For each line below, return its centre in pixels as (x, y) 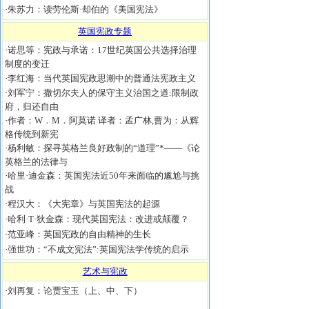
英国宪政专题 (105, 31)
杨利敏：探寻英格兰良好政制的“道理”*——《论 (104, 148)
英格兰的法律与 (36, 162)
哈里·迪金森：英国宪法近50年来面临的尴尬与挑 (103, 176)
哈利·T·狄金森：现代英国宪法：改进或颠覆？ (98, 219)
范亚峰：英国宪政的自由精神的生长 (79, 234)
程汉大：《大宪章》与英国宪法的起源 (84, 204)
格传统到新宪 (32, 134)
